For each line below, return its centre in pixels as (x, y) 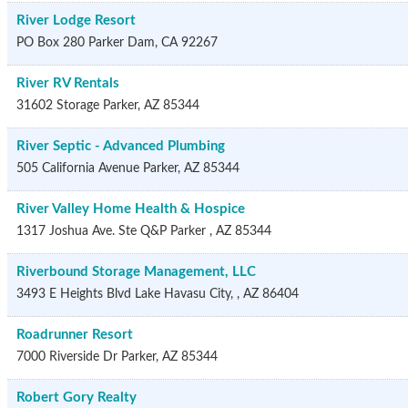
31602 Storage (58, 106)
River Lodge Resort (76, 20)
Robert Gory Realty (76, 398)
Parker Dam (122, 43)
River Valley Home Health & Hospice (131, 209)
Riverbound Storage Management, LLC (136, 272)
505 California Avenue (78, 168)
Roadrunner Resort (75, 335)
